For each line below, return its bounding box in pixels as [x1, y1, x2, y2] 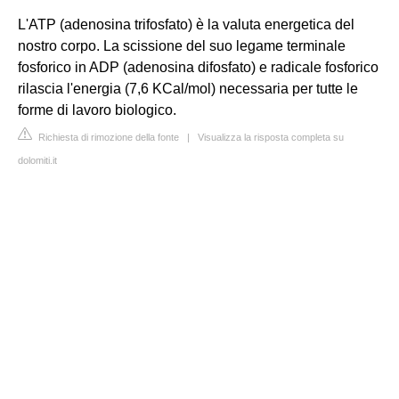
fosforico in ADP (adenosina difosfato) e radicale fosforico [18, 60, 379, 75]
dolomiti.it [18, 155, 57, 166]
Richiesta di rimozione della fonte [36, 132, 179, 142]
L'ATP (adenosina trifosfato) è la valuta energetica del [18, 17, 354, 32]
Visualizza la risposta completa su [198, 132, 344, 142]
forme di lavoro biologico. [18, 102, 176, 118]
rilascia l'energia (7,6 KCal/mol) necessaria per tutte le [18, 81, 358, 96]
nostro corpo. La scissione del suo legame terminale [18, 38, 346, 53]
